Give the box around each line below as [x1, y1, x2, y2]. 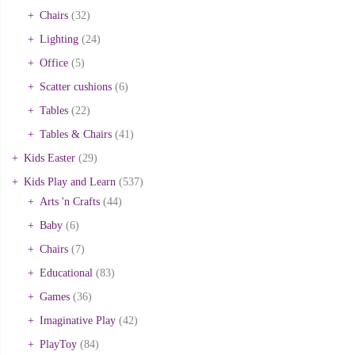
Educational [40, 266, 93, 279]
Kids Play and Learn [24, 175, 116, 188]
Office [40, 56, 68, 69]
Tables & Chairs [40, 128, 112, 140]
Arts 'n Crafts [40, 195, 100, 208]
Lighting [40, 32, 78, 45]
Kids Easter [24, 151, 75, 164]
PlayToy [40, 338, 77, 350]
